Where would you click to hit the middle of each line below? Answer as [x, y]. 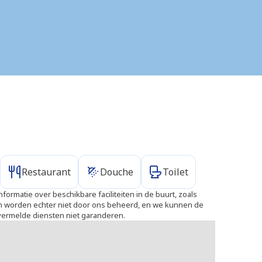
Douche [117, 172]
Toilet [175, 172]
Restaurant [46, 172]
